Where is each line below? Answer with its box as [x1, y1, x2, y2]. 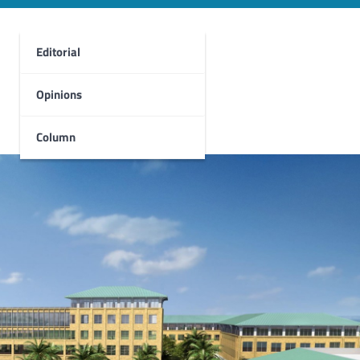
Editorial [36, 43, 80, 62]
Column [36, 128, 76, 147]
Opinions [36, 85, 82, 104]
